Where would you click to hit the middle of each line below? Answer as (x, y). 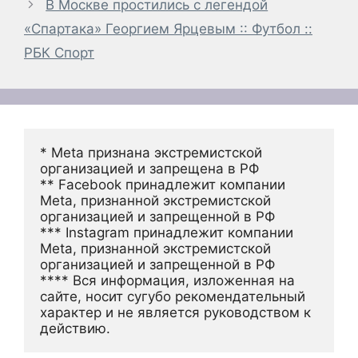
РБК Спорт (59, 53)
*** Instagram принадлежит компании (167, 233)
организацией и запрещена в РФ (149, 169)
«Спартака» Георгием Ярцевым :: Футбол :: (168, 29)
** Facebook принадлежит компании (163, 185)
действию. (75, 329)
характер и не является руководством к (175, 313)
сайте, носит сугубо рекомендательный (173, 297)
